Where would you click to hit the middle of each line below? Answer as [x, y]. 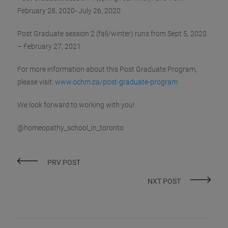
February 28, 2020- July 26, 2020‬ [69, 10]
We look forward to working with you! [76, 105]
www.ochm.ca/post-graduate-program [117, 82]
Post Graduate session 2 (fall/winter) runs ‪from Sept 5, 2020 [112, 33]
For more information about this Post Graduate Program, [107, 69]
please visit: [36, 82]
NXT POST [164, 181]
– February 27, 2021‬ [49, 46]
